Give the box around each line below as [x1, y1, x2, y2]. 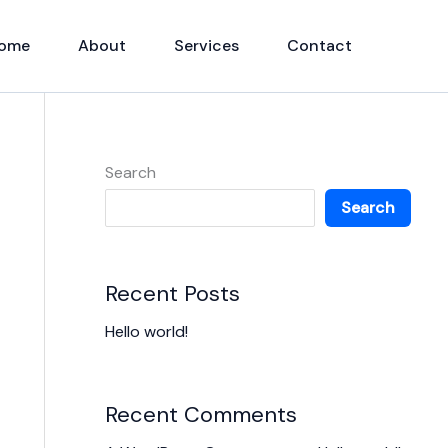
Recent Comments [104, 399, 297, 429]
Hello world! [104, 321, 188, 343]
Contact [287, 35, 352, 56]
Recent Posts [104, 279, 240, 309]
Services [174, 35, 239, 56]
